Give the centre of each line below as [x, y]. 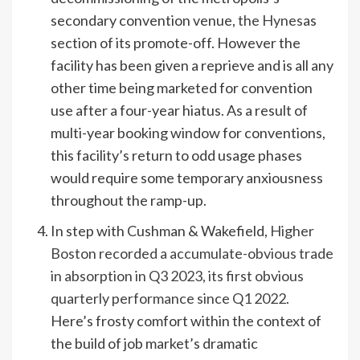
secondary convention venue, [144, 20]
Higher [292, 230]
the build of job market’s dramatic [154, 343]
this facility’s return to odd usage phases [176, 155]
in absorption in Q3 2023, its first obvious [177, 275]
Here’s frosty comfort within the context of [186, 320]
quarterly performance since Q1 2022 [168, 298]
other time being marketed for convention [182, 87]
